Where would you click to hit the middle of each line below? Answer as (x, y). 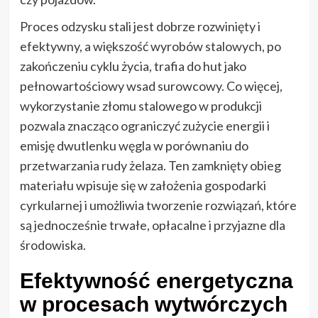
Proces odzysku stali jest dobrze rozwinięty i (140, 26)
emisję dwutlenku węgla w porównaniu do (134, 145)
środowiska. (53, 245)
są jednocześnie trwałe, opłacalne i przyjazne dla (152, 225)
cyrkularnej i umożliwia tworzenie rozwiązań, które (158, 205)
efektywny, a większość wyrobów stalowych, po (150, 46)
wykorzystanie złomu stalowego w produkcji (141, 105)
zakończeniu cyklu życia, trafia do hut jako (133, 66)
